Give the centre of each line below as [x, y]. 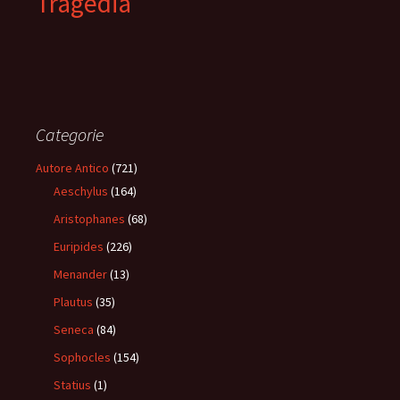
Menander [80, 274]
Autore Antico [72, 168]
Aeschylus [81, 191]
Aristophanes [89, 219]
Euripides [79, 246]
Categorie [70, 134]
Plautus [73, 302]
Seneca [74, 329]
